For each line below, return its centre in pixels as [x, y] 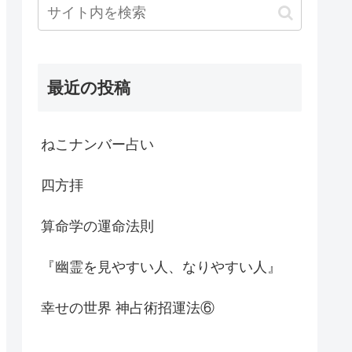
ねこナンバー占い [97, 144]
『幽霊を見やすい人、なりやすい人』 [161, 267]
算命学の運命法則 [97, 226]
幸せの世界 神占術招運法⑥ [128, 308]
